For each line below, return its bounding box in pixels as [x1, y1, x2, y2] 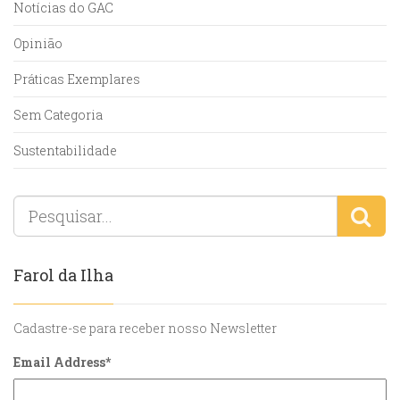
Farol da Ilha [13, 264, 113, 287]
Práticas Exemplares [13, 71, 140, 88]
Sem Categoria [13, 106, 103, 124]
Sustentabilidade [13, 142, 117, 160]
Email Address [13, 354, 105, 371]
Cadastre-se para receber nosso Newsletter [13, 320, 277, 337]
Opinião [13, 35, 62, 53]
